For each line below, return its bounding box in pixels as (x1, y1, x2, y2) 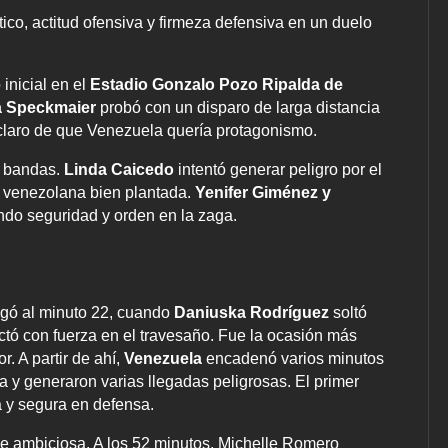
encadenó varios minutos (202, 350, 384, 368)
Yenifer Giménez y (195, 184, 331, 202)
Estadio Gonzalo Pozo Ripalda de (90, 76, 343, 94)
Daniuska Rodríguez (170, 304, 329, 322)
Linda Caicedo (64, 161, 174, 179)
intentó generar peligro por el (174, 161, 382, 179)
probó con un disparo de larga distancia (96, 99, 380, 117)
